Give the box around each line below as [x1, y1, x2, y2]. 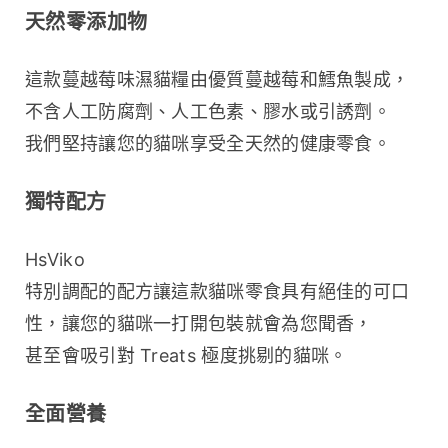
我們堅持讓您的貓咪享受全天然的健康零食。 [25, 133, 391, 155]
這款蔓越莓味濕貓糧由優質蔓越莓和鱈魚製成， [25, 69, 410, 91]
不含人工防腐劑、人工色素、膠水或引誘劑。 [25, 101, 391, 123]
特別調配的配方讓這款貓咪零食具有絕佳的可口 [25, 281, 410, 303]
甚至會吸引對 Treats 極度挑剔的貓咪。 [25, 345, 348, 367]
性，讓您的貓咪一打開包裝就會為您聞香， [25, 313, 373, 335]
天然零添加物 [25, 10, 148, 35]
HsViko [25, 249, 85, 271]
